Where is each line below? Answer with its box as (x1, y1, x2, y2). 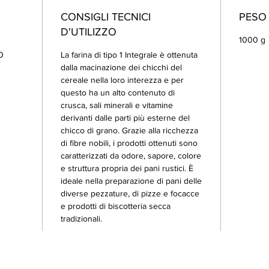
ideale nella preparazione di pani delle (61, 176, 202, 186)
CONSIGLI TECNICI (61, 11, 151, 23)
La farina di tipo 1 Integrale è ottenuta (61, 50, 198, 59)
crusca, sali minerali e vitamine (61, 100, 173, 110)
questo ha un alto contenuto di (61, 88, 175, 97)
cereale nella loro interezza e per (61, 75, 184, 85)
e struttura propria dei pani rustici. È (61, 163, 193, 173)
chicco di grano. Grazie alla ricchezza (61, 125, 198, 135)
